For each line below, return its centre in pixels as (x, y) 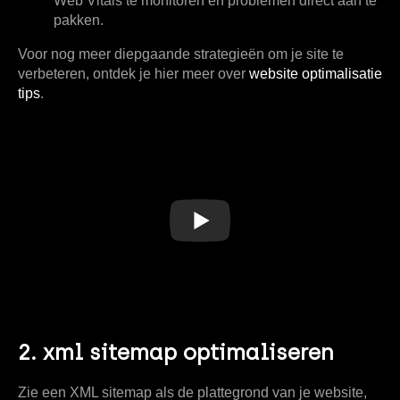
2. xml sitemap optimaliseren (176, 353)
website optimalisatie (316, 73)
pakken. (79, 20)
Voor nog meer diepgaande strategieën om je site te (181, 54)
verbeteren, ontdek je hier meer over (133, 73)
